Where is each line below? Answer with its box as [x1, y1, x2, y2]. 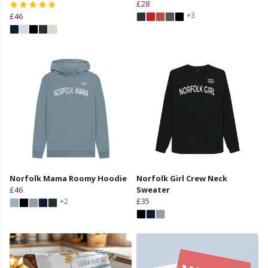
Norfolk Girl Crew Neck [136, 172, 227, 184]
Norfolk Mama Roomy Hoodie [10, 172, 127, 184]
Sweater [136, 184, 170, 195]
